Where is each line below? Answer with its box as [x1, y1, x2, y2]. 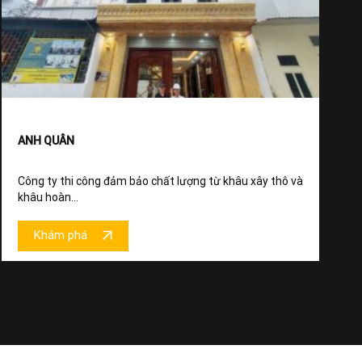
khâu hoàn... [18, 190, 78, 204]
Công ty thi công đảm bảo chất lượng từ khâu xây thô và [18, 174, 303, 187]
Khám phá [34, 229, 87, 243]
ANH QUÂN [18, 133, 74, 147]
